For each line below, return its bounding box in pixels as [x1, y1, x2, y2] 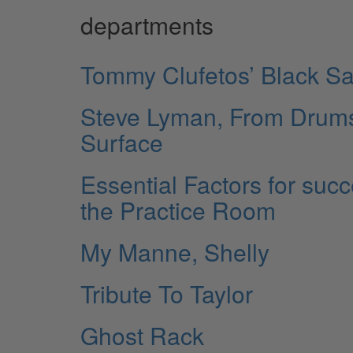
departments [80, 7, 214, 42]
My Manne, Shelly [80, 234, 269, 269]
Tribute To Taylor [80, 276, 253, 310]
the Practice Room [80, 192, 276, 227]
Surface [80, 124, 163, 159]
